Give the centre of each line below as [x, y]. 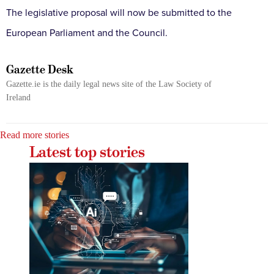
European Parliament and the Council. [87, 33]
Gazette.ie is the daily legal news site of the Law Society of [109, 84]
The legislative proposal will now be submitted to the [119, 13]
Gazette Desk [40, 70]
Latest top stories [87, 152]
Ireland [18, 98]
